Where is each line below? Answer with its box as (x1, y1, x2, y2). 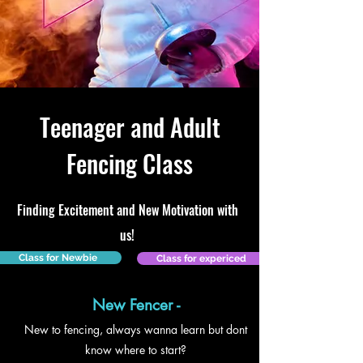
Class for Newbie (18, 252, 97, 263)
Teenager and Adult (39, 109, 220, 145)
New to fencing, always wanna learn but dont (24, 322, 247, 337)
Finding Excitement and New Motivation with (16, 200, 238, 220)
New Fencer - (92, 295, 180, 315)
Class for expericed (156, 253, 246, 264)
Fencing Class (66, 145, 193, 181)
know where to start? (85, 342, 186, 357)
